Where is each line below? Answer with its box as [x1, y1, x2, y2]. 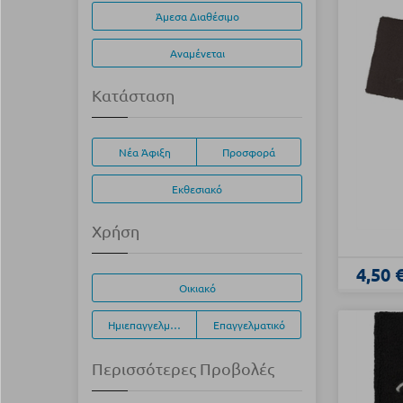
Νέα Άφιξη [118, 145, 171, 159]
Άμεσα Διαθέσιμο [155, 9, 239, 23]
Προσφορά [222, 145, 275, 159]
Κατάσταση [92, 85, 175, 104]
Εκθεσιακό [172, 182, 222, 196]
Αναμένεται [169, 46, 225, 60]
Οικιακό [178, 281, 216, 295]
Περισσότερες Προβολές [92, 359, 274, 378]
